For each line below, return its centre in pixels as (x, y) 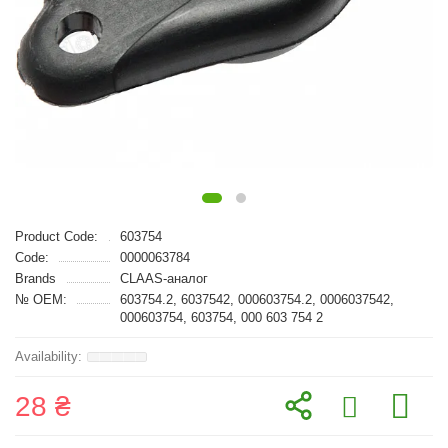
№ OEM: (41, 299)
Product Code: (56, 236)
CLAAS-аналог (163, 278)
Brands (35, 278)
